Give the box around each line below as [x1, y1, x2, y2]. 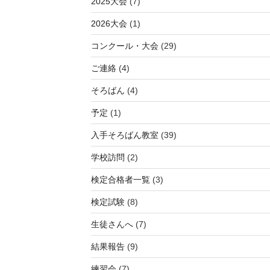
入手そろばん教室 [90, 130, 159, 140]
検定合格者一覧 [90, 174, 150, 184]
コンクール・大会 [90, 40, 159, 51]
